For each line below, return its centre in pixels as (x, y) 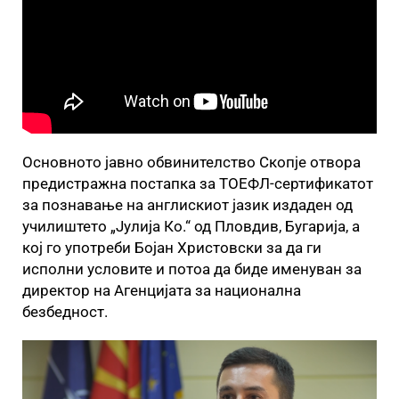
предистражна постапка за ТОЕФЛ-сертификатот (198, 183)
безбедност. (65, 311)
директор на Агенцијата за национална (162, 290)
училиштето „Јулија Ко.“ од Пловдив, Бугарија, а (191, 226)
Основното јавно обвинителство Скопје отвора (191, 162)
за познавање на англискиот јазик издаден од (187, 204)
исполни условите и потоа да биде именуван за (192, 269)
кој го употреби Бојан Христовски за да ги (172, 247)
